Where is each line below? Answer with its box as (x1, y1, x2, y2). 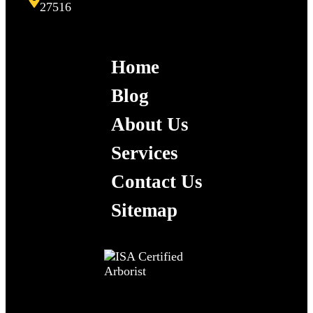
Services (110, 143, 178, 164)
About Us (110, 114, 189, 136)
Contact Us (110, 171, 203, 193)
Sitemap (110, 200, 177, 221)
